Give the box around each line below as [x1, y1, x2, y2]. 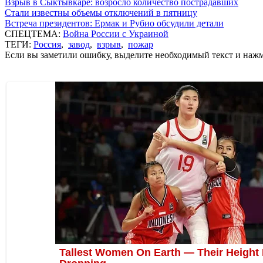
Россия [33, 39, 61, 49]
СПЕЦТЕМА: [5, 28, 63, 39]
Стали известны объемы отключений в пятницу [5, 7, 197, 18]
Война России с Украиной [63, 28, 168, 39]
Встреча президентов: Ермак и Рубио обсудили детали [5, 18, 224, 28]
